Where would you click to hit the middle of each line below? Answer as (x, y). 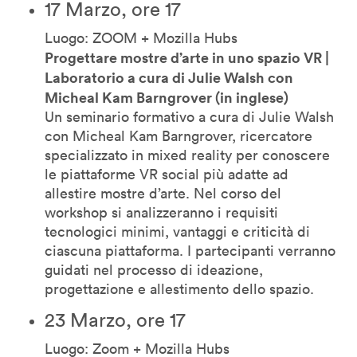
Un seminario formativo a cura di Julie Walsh (189, 116)
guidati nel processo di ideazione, (154, 269)
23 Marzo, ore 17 (115, 319)
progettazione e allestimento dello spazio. (179, 288)
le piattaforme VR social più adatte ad (167, 174)
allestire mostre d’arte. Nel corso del (163, 193)
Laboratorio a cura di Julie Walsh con (169, 77)
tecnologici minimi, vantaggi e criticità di (177, 231)
